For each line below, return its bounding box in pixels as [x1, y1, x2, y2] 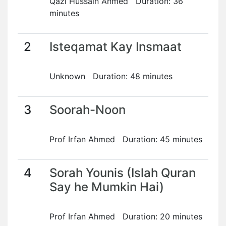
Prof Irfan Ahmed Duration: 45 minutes [49, 134, 202, 144]
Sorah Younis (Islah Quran [49, 165, 196, 180]
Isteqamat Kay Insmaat [49, 39, 182, 54]
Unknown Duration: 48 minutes [49, 71, 173, 81]
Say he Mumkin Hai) [49, 180, 164, 194]
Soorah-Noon [49, 102, 126, 117]
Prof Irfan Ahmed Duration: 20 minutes [49, 211, 202, 221]
